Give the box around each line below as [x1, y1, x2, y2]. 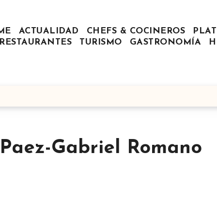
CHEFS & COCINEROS [86, 27, 185, 36]
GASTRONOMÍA [129, 38, 201, 47]
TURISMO [79, 38, 122, 47]
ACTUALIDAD [18, 27, 79, 36]
